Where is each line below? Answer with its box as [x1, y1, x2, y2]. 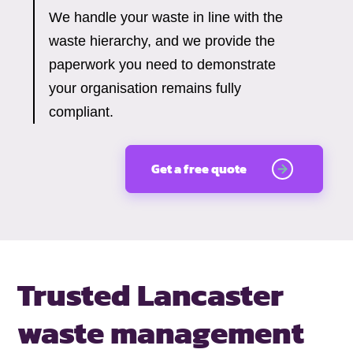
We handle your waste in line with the [49, 9, 284, 26]
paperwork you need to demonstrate [49, 57, 277, 73]
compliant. [49, 104, 114, 121]
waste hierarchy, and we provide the [49, 33, 276, 50]
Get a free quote [151, 159, 247, 179]
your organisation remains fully [49, 80, 242, 97]
